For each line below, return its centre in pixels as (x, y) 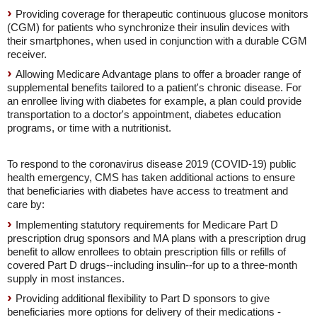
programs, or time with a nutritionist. (89, 128)
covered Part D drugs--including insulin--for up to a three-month (152, 265)
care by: (26, 204)
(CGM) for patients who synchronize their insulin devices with (148, 28)
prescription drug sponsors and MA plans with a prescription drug (156, 238)
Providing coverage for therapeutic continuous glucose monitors (162, 14)
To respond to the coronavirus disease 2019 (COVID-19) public (152, 164)
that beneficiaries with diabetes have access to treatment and (148, 191)
